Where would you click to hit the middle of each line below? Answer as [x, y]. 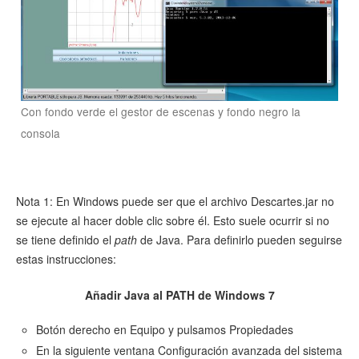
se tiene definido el [65, 240]
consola [41, 133]
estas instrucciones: [66, 259]
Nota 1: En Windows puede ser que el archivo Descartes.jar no [175, 202]
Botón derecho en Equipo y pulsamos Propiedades [165, 329]
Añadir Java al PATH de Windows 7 [179, 294]
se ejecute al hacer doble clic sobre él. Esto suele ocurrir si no [173, 221]
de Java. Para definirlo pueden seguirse [240, 240]
